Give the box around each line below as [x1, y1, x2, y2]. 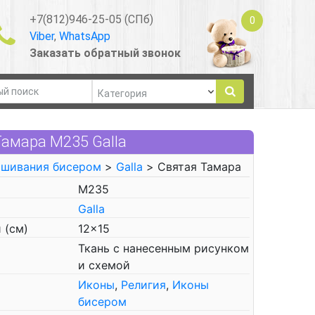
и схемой [78, 258, 130, 272]
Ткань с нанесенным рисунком [78, 241, 249, 255]
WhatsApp [58, 29, 110, 43]
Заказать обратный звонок [29, 46, 181, 60]
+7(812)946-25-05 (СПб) [29, 12, 153, 26]
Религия [121, 278, 166, 292]
